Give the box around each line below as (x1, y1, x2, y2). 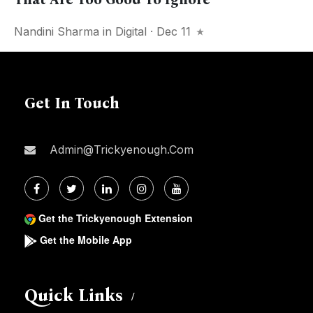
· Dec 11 (147, 24, 194, 39)
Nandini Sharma (14, 24, 99, 39)
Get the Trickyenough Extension (38, 211, 193, 226)
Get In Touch (24, 94, 119, 113)
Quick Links (24, 285, 123, 307)
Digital (115, 24, 147, 39)
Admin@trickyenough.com (46, 143, 194, 157)
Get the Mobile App (40, 233, 132, 247)
